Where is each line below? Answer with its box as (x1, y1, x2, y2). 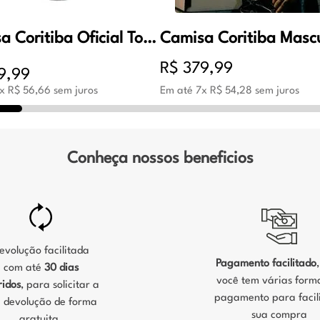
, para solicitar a (20, 280, 99, 291)
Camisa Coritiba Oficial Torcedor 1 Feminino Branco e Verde (143, 31, 156, 47)
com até (3, 263, 44, 274)
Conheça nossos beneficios (66, 151, 254, 167)
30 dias (44, 263, 79, 274)
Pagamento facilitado (215, 259, 316, 270)
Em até (159, 86, 196, 97)
